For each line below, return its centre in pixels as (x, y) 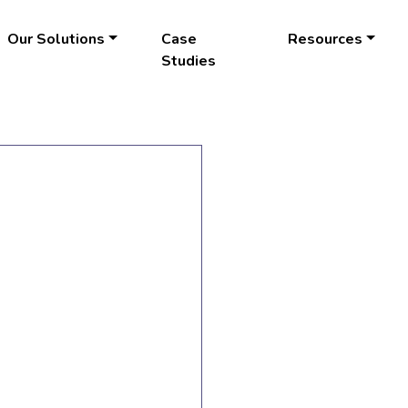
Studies (189, 61)
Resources (326, 40)
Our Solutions (56, 40)
